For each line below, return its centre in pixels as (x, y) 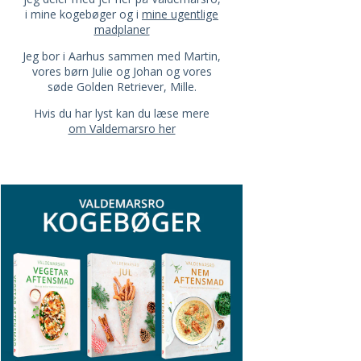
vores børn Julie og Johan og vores (122, 71)
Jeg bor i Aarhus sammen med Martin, (122, 56)
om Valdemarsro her (122, 128)
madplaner (122, 29)
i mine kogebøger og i (83, 14)
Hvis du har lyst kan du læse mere (122, 113)
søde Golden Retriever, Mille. (122, 86)
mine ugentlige (180, 14)
